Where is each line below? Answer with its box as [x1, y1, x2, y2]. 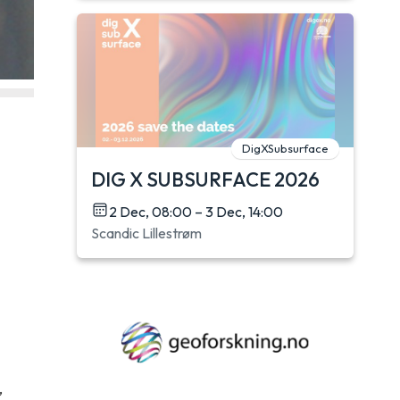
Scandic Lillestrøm [91, 224, 202, 242]
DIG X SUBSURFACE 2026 [91, 167, 320, 192]
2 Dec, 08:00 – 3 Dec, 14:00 [109, 203, 283, 221]
